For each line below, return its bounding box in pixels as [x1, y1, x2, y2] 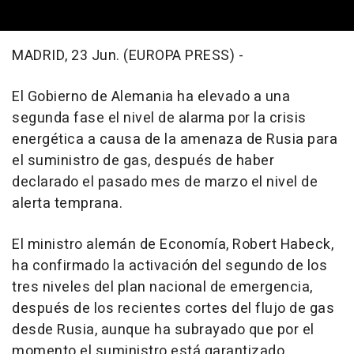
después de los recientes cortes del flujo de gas [12, 297, 334, 319]
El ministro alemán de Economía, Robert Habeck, [12, 233, 333, 255]
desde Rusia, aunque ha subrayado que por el [12, 318, 314, 341]
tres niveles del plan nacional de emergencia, [12, 276, 313, 298]
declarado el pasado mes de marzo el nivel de [12, 171, 318, 193]
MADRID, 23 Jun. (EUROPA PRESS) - [12, 44, 243, 66]
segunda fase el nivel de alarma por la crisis [12, 107, 307, 129]
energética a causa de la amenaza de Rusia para [12, 128, 337, 150]
